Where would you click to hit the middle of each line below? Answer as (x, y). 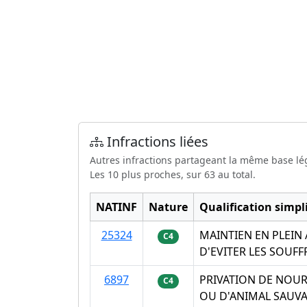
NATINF (116, 207)
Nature (168, 207)
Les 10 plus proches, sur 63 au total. (173, 175)
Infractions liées (156, 142)
